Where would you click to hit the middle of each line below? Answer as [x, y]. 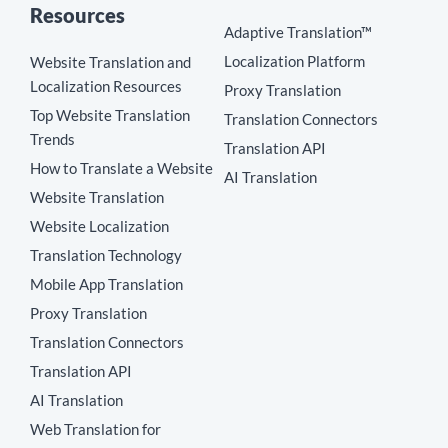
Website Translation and [110, 62]
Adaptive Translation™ [298, 32]
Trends [52, 139]
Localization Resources [106, 86]
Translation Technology [106, 255]
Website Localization [99, 226]
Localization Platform [294, 61]
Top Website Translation [110, 115]
